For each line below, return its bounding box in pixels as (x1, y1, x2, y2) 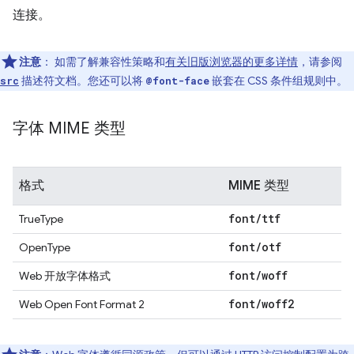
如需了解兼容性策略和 (52, 55, 165, 69)
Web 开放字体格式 (19, 269, 111, 283)
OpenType (19, 240, 70, 254)
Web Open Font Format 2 (19, 297, 145, 311)
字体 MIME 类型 (13, 119, 126, 138)
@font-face (145, 74, 209, 87)
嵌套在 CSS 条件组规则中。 (209, 73, 348, 88)
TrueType (19, 212, 63, 226)
